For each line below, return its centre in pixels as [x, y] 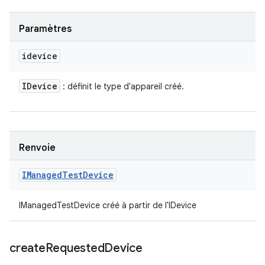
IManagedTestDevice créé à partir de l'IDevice [108, 205]
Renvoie [37, 148]
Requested [75, 248]
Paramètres [45, 29]
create [28, 248]
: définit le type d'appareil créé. [122, 86]
